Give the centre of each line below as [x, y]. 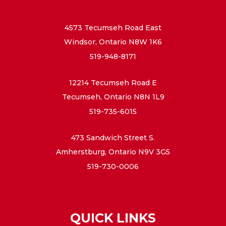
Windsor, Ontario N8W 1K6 [113, 42]
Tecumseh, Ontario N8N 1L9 [113, 97]
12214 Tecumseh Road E [113, 82]
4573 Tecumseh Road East [113, 27]
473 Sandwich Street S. [113, 137]
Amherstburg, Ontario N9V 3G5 [113, 152]
